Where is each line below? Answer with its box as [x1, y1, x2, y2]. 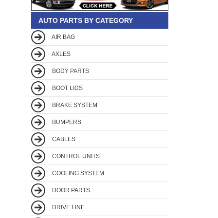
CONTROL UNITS [51, 152, 100, 160]
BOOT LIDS [51, 84, 83, 91]
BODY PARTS [51, 67, 89, 74]
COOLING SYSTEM [51, 169, 104, 177]
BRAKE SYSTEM [51, 101, 97, 109]
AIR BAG [51, 33, 75, 40]
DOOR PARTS [51, 186, 90, 194]
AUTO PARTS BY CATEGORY [38, 16, 133, 24]
